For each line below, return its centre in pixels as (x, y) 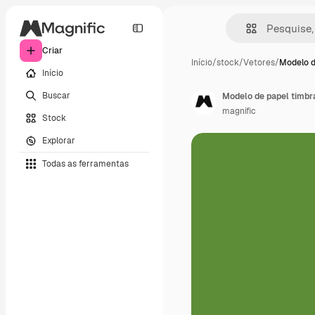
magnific (239, 111)
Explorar (59, 140)
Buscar (56, 95)
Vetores (259, 63)
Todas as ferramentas (85, 163)
